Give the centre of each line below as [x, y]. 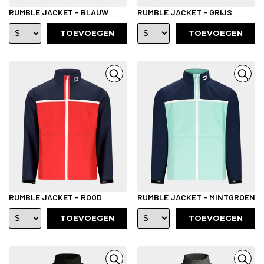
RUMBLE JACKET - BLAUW [59, 12]
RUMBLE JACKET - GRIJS [185, 12]
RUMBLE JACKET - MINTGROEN [196, 197]
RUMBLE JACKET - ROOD [55, 197]
